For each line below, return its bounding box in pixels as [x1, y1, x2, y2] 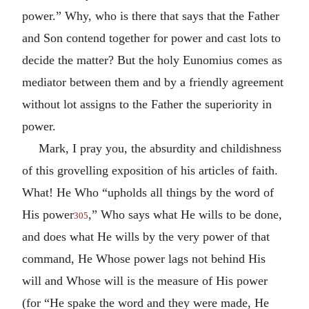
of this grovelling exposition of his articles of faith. [22, 163, 278, 177]
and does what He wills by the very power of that [22, 229, 270, 243]
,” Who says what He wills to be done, [88, 207, 282, 221]
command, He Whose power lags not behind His [22, 251, 266, 266]
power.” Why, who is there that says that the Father [22, 8, 279, 23]
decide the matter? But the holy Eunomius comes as [22, 52, 282, 67]
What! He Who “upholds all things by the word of [22, 185, 274, 199]
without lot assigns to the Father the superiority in [22, 97, 272, 111]
